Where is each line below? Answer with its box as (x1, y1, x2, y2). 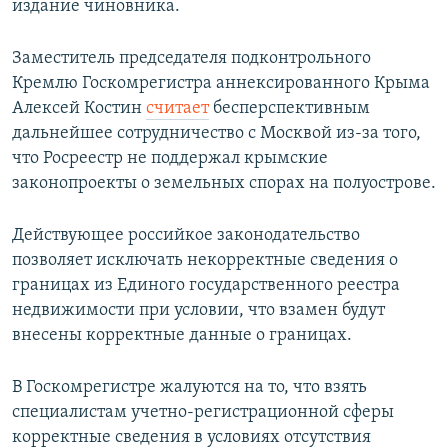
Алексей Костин (12, 98, 146, 118)
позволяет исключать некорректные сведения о (12, 250, 398, 270)
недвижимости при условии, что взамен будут (12, 300, 385, 320)
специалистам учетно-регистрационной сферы (12, 402, 394, 422)
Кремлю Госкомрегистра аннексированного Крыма (12, 73, 430, 93)
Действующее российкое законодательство (12, 225, 360, 245)
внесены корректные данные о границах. (12, 325, 352, 345)
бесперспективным (209, 98, 370, 118)
